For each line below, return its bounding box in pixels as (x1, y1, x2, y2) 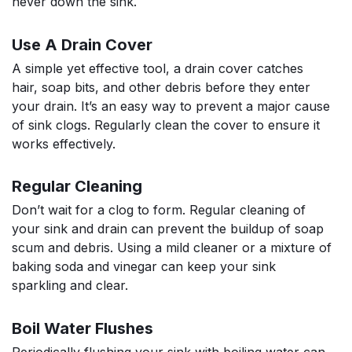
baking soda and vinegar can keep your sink (12, 258, 276, 275)
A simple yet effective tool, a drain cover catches (12, 60, 303, 76)
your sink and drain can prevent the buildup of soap (12, 221, 324, 237)
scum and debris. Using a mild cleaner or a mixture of (12, 240, 332, 256)
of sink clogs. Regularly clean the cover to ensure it (12, 116, 320, 133)
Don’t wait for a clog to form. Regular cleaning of (12, 202, 306, 218)
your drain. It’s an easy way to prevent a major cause (12, 97, 330, 114)
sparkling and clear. (12, 277, 128, 294)
